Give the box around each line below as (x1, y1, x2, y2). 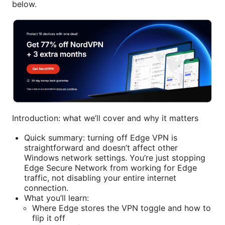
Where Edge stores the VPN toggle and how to (32, 202, 211, 213)
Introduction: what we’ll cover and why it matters (12, 113, 198, 123)
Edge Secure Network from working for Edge (24, 162, 197, 173)
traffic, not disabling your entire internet (24, 172, 176, 183)
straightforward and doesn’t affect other (24, 142, 178, 153)
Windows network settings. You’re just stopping (24, 152, 205, 163)
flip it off (32, 212, 65, 223)
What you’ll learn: (24, 192, 89, 203)
